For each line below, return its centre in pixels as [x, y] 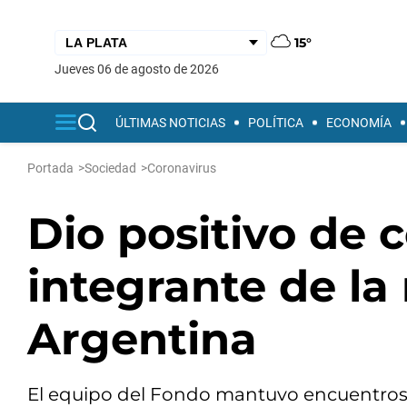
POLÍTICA [276, 123]
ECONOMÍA [359, 123]
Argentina [142, 339]
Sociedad [110, 168]
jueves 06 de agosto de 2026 [140, 69]
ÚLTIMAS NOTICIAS [170, 123]
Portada [50, 168]
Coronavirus [182, 168]
